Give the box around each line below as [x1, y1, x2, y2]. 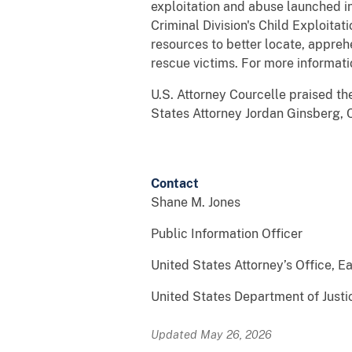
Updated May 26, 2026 [151, 327, 272, 341]
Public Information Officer [151, 225, 302, 241]
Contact [151, 175, 199, 191]
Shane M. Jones [151, 194, 240, 210]
